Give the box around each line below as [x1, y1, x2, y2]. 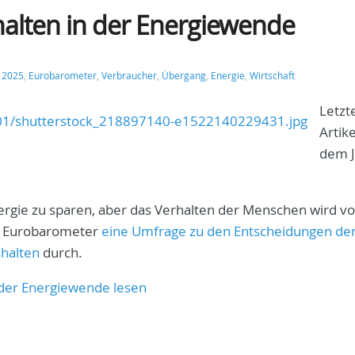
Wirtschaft [250, 70, 295, 82]
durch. [40, 243, 82, 261]
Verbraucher [101, 70, 157, 82]
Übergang [162, 70, 206, 82]
